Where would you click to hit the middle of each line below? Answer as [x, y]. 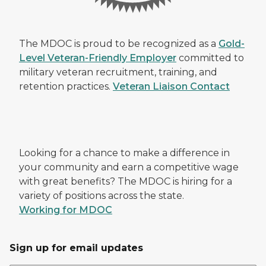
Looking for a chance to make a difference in [124, 153]
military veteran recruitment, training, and [118, 72]
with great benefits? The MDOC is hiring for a [126, 181]
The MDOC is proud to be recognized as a [119, 44]
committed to [210, 58]
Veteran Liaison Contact [171, 86]
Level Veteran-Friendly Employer [98, 58]
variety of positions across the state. [103, 196]
